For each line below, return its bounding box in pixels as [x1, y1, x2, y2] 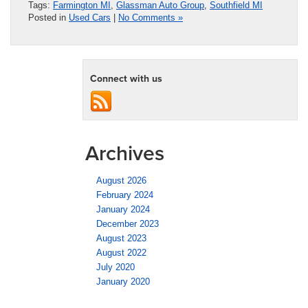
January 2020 [96, 276, 150, 287]
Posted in [28, 12, 69, 23]
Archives [85, 137, 164, 168]
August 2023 [96, 232, 146, 243]
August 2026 [96, 175, 146, 186]
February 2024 [96, 189, 153, 200]
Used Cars [69, 12, 111, 23]
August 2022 [96, 247, 146, 258]
